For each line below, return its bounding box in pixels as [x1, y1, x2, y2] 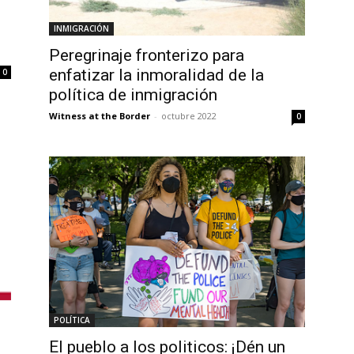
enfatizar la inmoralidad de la [49, 66, 264, 85]
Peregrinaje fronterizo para [49, 46, 244, 66]
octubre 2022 [161, 110, 217, 122]
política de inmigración [49, 85, 217, 105]
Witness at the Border [49, 110, 150, 122]
